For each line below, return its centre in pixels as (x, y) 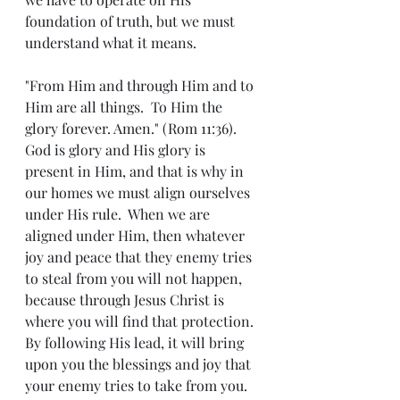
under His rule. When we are (119, 214)
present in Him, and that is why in (136, 171)
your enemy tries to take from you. (140, 385)
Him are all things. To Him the (125, 107)
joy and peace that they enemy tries (140, 257)
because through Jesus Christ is (126, 300)
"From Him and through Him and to (141, 85)
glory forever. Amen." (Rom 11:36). (134, 128)
